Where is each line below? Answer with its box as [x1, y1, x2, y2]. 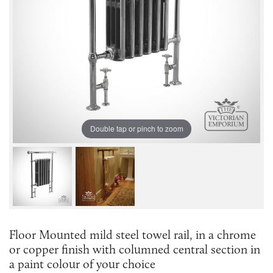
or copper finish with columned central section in [9, 241, 260, 257]
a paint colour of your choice [9, 256, 155, 271]
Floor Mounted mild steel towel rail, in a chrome [9, 227, 256, 242]
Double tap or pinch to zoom [90, 123, 183, 134]
